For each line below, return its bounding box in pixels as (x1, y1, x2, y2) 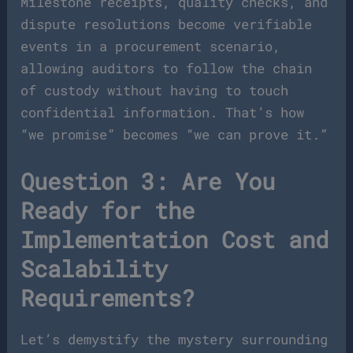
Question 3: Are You (20, 166, 276, 197)
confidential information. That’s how (20, 103, 305, 122)
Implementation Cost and (20, 225, 329, 255)
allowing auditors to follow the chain (20, 59, 313, 78)
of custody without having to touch (20, 81, 289, 100)
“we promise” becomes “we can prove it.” (20, 125, 329, 144)
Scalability (20, 254, 169, 284)
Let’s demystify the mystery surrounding (20, 330, 329, 349)
